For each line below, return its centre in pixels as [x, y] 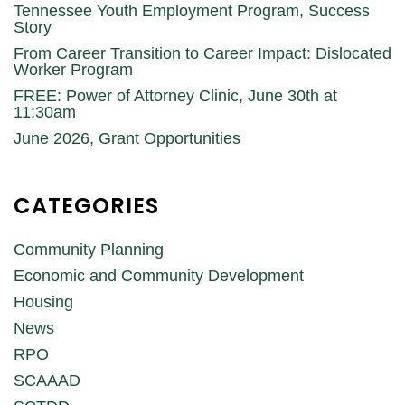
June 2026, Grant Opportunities [127, 138]
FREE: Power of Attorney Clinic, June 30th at [175, 95]
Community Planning [89, 249]
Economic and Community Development [159, 275]
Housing [43, 301]
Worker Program [73, 69]
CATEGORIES [86, 205]
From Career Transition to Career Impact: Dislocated [202, 53]
